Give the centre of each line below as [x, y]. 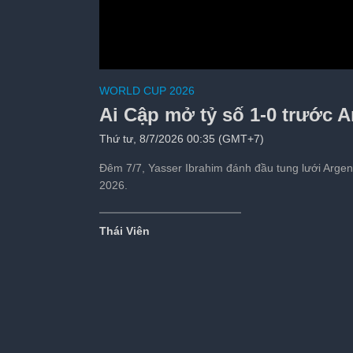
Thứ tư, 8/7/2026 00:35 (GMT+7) [181, 139]
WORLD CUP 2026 [147, 91]
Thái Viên [124, 231]
